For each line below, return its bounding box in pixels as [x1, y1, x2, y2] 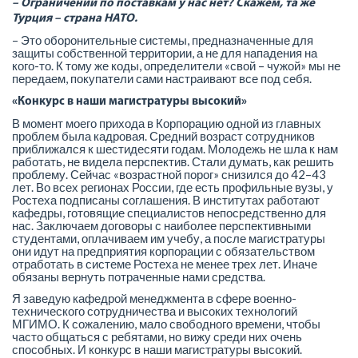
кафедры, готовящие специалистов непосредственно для [12, 205, 326, 220]
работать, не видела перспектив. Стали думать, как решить [12, 154, 334, 169]
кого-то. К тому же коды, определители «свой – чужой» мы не [12, 58, 340, 73]
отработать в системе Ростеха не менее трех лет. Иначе [12, 257, 317, 271]
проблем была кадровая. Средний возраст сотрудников [12, 129, 315, 143]
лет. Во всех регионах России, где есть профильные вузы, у [12, 180, 333, 194]
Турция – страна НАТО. [12, 12, 137, 25]
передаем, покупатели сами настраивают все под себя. [12, 71, 312, 86]
